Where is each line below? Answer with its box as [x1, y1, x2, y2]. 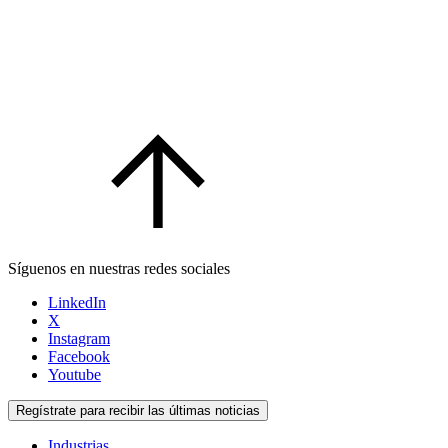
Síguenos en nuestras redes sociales [8, 259, 230, 277]
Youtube [48, 365, 101, 383]
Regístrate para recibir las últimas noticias [16, 402, 260, 418]
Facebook [48, 347, 110, 365]
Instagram [48, 329, 110, 347]
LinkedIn [48, 293, 106, 311]
